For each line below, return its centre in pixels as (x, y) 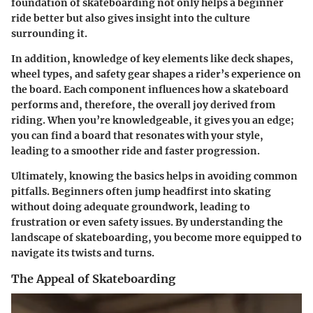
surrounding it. (49, 34)
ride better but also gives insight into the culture (131, 18)
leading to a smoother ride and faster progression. (136, 151)
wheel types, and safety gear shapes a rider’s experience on (156, 74)
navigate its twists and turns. (83, 253)
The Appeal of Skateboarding (93, 279)
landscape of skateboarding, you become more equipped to (156, 238)
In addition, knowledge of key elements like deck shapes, (152, 59)
